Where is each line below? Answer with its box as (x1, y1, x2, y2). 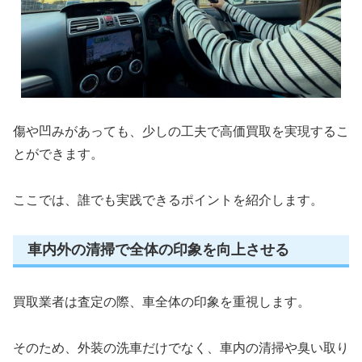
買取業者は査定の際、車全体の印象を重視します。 (13, 295, 310, 309)
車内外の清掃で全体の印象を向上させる (27, 242, 289, 259)
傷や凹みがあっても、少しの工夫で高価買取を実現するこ (13, 124, 349, 139)
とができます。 (13, 147, 103, 162)
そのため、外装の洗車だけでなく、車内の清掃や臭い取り (13, 341, 349, 356)
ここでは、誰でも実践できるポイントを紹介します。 (13, 193, 323, 208)
